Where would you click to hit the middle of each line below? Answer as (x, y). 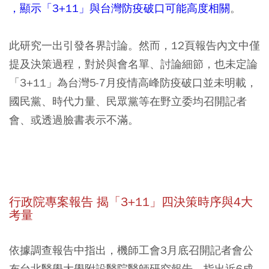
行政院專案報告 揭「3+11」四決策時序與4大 (131, 202)
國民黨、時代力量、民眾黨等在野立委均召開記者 (128, 101)
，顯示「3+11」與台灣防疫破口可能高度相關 (119, 8)
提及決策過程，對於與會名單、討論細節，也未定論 (133, 64)
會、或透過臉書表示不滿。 (74, 120)
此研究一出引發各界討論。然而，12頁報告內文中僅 (134, 45)
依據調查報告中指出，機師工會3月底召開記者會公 (131, 250)
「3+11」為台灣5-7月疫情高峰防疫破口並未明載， (133, 83)
